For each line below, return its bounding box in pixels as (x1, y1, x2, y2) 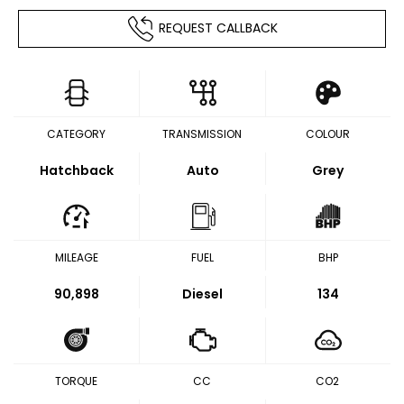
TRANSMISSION (162, 126, 242, 142)
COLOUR (305, 126, 350, 142)
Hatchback (39, 161, 114, 179)
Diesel (182, 285, 223, 303)
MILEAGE (54, 250, 98, 265)
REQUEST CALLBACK (158, 18, 278, 37)
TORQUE (55, 373, 98, 389)
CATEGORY (47, 126, 106, 142)
